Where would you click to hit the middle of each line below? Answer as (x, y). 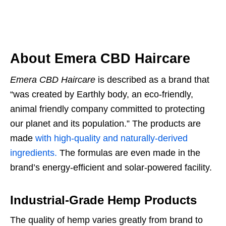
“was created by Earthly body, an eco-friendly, (102, 95)
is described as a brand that (152, 80)
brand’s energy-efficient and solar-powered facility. (111, 168)
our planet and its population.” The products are (105, 124)
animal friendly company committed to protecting (107, 109)
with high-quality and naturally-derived (111, 138)
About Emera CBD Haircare (100, 59)
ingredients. (34, 153)
